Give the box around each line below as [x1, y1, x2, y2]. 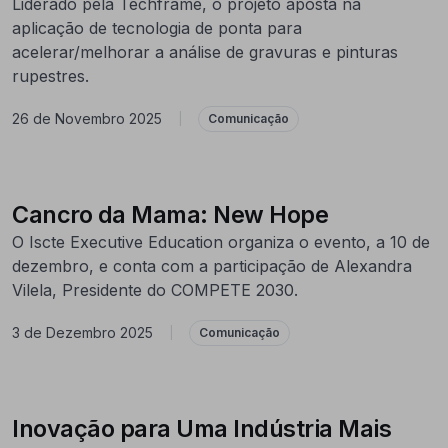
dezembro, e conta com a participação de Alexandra [12, 255, 412, 276]
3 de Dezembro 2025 [12, 324, 153, 342]
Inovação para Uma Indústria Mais [12, 413, 391, 443]
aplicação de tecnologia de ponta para [12, 17, 302, 38]
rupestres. [12, 65, 94, 86]
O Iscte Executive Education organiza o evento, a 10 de [12, 231, 430, 252]
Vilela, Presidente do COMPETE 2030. [12, 279, 298, 300]
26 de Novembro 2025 [12, 110, 162, 128]
